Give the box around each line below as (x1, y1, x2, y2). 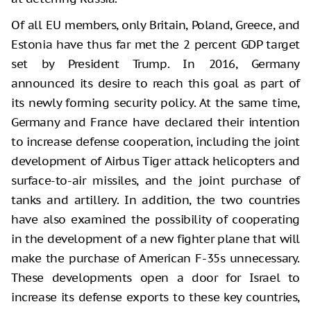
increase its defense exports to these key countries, (11, 289, 300, 305)
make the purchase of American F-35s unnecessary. (11, 251, 300, 267)
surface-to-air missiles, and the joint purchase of (11, 173, 300, 189)
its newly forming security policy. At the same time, (11, 95, 300, 111)
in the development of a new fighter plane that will (11, 231, 300, 247)
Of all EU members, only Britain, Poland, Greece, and (11, 17, 300, 33)
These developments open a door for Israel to (11, 270, 300, 286)
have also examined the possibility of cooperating (11, 212, 300, 228)
